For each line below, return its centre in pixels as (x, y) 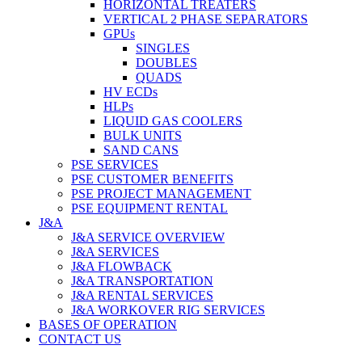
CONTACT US (80, 339)
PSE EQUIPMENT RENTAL (149, 208)
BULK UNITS (143, 135)
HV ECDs (130, 91)
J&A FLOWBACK (122, 266)
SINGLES (163, 48)
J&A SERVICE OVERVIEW (148, 237)
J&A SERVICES (115, 251)
